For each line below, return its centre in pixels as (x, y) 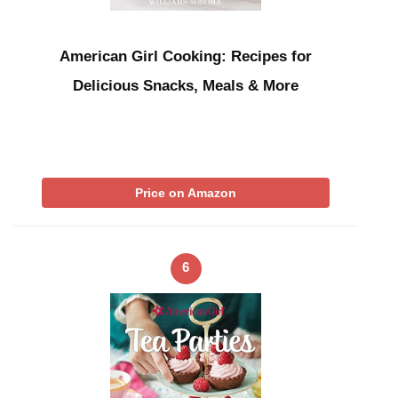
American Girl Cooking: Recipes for (186, 56)
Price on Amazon (186, 192)
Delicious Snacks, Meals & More (186, 85)
